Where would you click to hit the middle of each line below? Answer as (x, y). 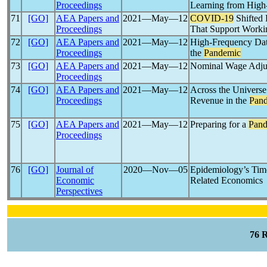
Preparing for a (219, 124)
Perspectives (79, 191)
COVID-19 (212, 18)
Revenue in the (220, 100)
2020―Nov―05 (155, 170)
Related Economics (226, 180)
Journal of (75, 170)
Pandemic (222, 53)
